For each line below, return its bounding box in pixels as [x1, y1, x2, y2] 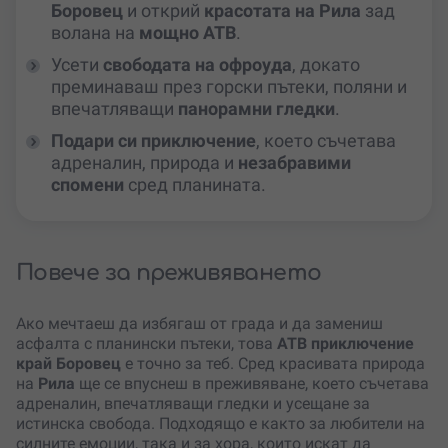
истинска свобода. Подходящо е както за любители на [16, 414, 425, 434]
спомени [51, 174, 124, 196]
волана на [51, 22, 139, 44]
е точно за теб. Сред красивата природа [121, 354, 425, 374]
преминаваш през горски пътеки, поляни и [51, 76, 407, 98]
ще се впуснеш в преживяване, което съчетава [75, 374, 429, 394]
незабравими [238, 152, 351, 174]
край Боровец [16, 354, 121, 374]
